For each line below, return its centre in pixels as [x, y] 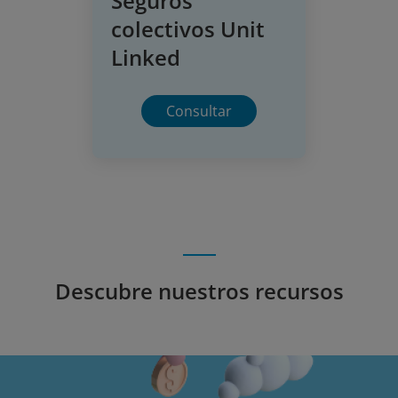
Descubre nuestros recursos [199, 291]
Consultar [199, 111]
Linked [146, 57]
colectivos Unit [188, 28]
